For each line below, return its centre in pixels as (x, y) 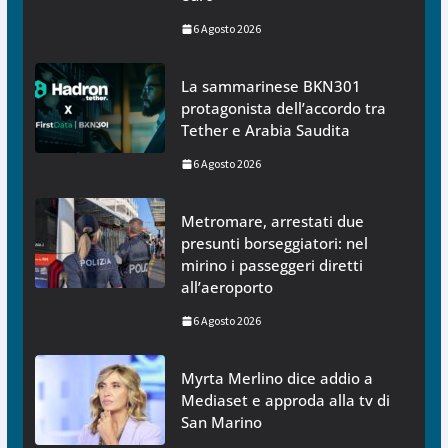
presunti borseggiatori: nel (274, 243)
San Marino (221, 422)
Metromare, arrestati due (272, 221)
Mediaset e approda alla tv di (285, 400)
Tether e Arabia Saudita (265, 130)
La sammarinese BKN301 (270, 86)
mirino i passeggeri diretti (271, 265)
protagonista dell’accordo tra (283, 108)
